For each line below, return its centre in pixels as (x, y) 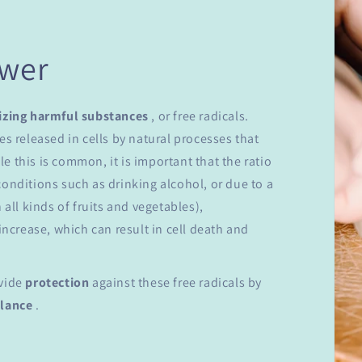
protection (57, 283)
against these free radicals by (176, 283)
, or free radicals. (198, 116)
